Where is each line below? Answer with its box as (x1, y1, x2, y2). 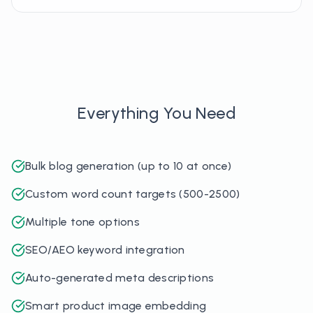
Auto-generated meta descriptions (25, 271, 214, 284)
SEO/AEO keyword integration (25, 243, 185, 256)
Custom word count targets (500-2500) (25, 187, 240, 201)
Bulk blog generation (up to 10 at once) (25, 159, 232, 173)
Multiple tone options (25, 215, 140, 228)
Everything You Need (77, 103, 236, 123)
